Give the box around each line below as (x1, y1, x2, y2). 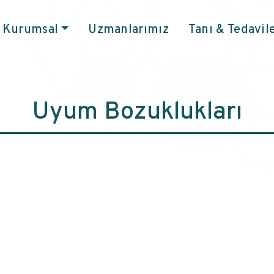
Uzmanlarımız (88, 22, 169, 38)
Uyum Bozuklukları (32, 97, 242, 128)
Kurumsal (2, 22, 59, 38)
